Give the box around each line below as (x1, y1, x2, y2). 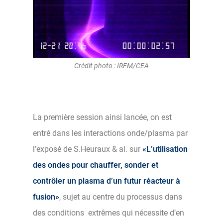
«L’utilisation (142, 144, 188, 154)
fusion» (33, 192, 59, 202)
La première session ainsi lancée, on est (33, 112, 172, 122)
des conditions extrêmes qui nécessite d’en (33, 208, 184, 218)
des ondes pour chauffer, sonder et (33, 160, 158, 170)
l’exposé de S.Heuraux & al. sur (33, 144, 140, 154)
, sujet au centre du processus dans (59, 192, 182, 202)
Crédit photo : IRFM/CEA (74, 61, 149, 70)
